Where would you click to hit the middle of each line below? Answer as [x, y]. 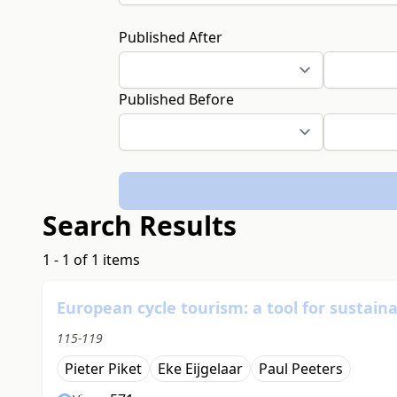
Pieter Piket [103, 369]
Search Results [140, 226]
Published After [171, 37]
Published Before [177, 99]
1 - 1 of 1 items [91, 260]
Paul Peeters [301, 369]
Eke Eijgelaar [200, 369]
